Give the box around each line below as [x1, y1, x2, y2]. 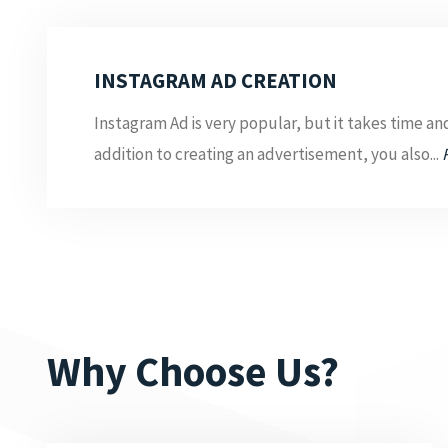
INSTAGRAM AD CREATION [94, 68, 338, 95]
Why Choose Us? [47, 345, 340, 398]
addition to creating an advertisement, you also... [94, 142, 443, 165]
